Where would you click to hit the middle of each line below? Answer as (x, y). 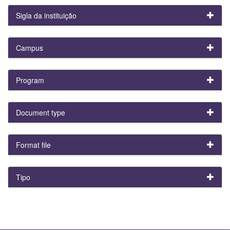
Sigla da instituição (46, 15)
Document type (41, 112)
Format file (33, 145)
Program (30, 80)
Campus (30, 47)
